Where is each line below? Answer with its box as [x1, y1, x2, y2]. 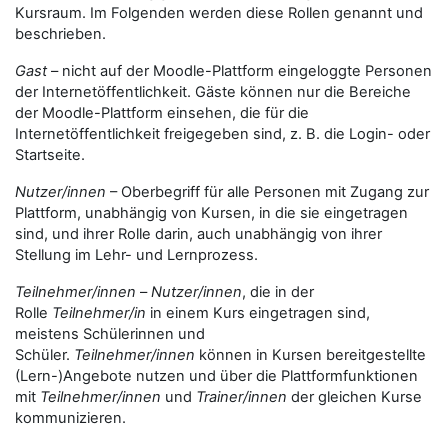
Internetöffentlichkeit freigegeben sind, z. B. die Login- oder [15, 125, 430, 143]
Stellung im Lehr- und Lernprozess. [15, 246, 258, 264]
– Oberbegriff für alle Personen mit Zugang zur [106, 183, 429, 201]
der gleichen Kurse [287, 388, 422, 406]
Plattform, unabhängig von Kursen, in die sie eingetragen [15, 204, 408, 222]
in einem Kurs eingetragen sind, [146, 304, 370, 322]
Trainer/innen [196, 388, 287, 406]
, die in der [242, 283, 314, 301]
